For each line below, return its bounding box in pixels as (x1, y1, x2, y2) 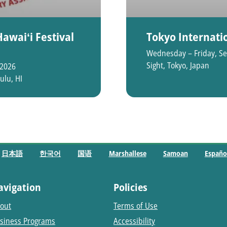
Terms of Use (113, 200, 158, 211)
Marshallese (108, 148, 146, 159)
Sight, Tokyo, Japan (146, 60, 209, 71)
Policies (113, 180, 147, 194)
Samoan (163, 148, 188, 159)
